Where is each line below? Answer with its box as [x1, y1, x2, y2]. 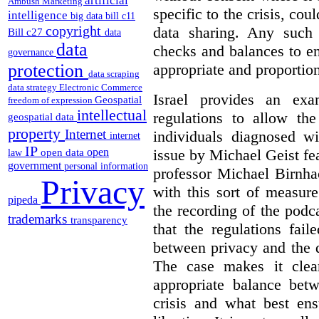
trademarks [8, 211, 70, 227]
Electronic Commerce [59, 82, 142, 93]
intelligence [8, 8, 70, 23]
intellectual [77, 106, 147, 125]
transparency [70, 214, 127, 226]
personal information [64, 161, 148, 172]
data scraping [88, 68, 140, 80]
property [8, 125, 65, 143]
